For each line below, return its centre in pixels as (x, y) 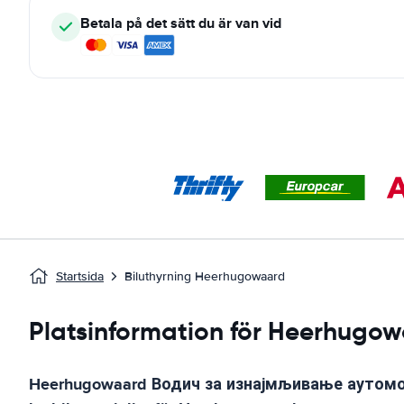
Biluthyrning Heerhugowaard (205, 276)
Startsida (80, 276)
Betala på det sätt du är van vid (181, 23)
